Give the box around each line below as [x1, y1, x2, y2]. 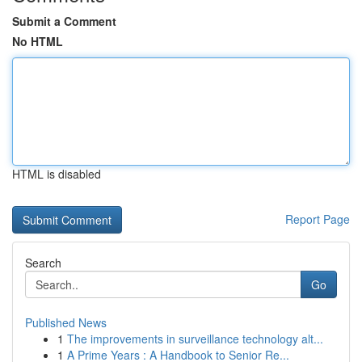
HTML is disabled [12, 166, 101, 182]
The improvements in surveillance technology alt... [67, 330, 323, 347]
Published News [25, 314, 107, 330]
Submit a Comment [12, 13, 116, 29]
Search [25, 255, 61, 271]
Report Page [285, 211, 350, 227]
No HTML [12, 33, 63, 49]
